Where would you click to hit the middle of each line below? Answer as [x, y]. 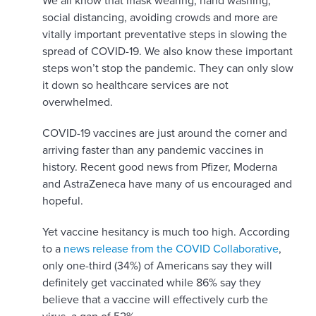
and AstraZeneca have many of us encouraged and [167, 184]
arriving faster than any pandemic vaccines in [153, 151]
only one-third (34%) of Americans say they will [157, 266]
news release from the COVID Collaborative [171, 249]
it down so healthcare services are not [135, 86]
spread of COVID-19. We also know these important [168, 52]
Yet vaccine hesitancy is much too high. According [166, 232]
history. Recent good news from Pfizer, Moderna [160, 168]
